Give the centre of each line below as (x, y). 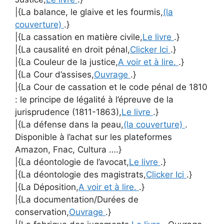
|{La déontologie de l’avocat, (72, 162)
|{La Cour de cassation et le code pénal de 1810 (111, 87)
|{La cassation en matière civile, (79, 37)
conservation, (42, 212)
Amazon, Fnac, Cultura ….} (68, 149)
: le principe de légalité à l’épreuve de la (94, 99)
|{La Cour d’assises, (54, 74)
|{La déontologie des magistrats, (80, 174)
